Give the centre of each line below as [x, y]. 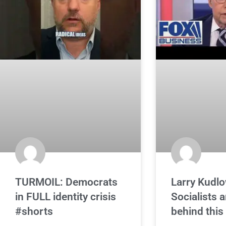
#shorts [34, 212]
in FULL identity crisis [66, 197]
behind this [197, 212]
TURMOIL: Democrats [66, 182]
